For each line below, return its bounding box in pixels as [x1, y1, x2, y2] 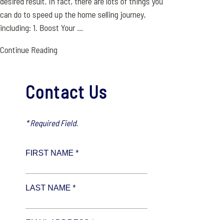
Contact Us [26, 81, 108, 102]
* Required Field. [26, 118, 79, 128]
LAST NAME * [26, 184, 76, 192]
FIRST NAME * [26, 149, 79, 157]
